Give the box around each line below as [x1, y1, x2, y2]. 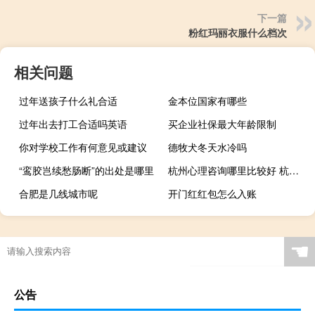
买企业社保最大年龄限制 [168, 117, 277, 131]
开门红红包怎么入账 [168, 186, 257, 201]
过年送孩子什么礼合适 [19, 94, 117, 108]
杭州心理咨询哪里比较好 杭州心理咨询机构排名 [289, 163, 300, 178]
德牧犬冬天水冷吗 [168, 140, 247, 155]
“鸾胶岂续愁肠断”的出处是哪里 [19, 163, 154, 178]
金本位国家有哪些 [168, 94, 247, 108]
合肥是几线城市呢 [19, 186, 98, 201]
